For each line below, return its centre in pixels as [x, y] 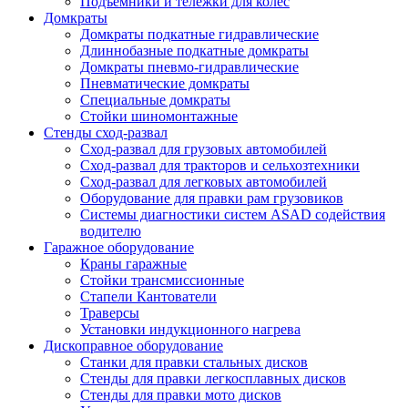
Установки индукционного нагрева [190, 329]
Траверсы [110, 312]
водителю [111, 230]
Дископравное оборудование [133, 345]
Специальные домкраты [155, 99]
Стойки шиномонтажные [159, 116]
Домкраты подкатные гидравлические [199, 34]
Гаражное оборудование [119, 247]
